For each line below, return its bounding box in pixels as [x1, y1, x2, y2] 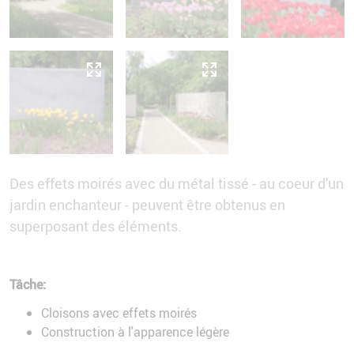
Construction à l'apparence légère [41, 323, 229, 341]
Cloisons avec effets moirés [41, 304, 197, 322]
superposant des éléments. [9, 217, 182, 236]
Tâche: [9, 276, 46, 294]
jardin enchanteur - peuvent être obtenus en [9, 195, 285, 215]
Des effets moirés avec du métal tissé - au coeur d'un [9, 174, 344, 194]
